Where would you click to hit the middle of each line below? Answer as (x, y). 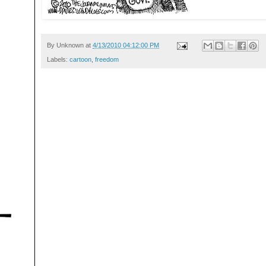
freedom (107, 60)
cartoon (80, 60)
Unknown (70, 45)
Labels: (58, 60)
